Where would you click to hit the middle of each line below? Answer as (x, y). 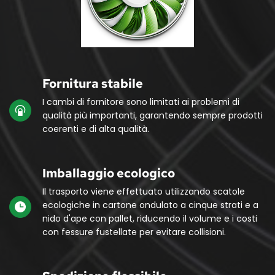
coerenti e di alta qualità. (96, 129)
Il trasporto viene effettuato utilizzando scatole (144, 191)
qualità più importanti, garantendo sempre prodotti (153, 115)
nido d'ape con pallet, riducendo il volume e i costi (150, 218)
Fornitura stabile (93, 83)
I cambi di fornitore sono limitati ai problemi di (141, 102)
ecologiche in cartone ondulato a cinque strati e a (150, 205)
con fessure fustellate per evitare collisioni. (134, 232)
